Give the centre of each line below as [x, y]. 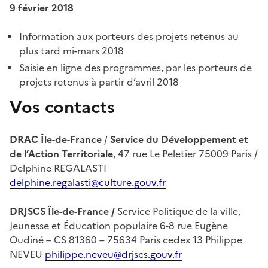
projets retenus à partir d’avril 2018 [99, 82]
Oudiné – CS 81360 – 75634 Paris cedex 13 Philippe [126, 240]
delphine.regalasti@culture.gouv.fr [88, 182]
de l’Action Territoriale [61, 153]
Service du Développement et [179, 139]
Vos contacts [62, 107]
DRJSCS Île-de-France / [63, 211]
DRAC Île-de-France [57, 139]
